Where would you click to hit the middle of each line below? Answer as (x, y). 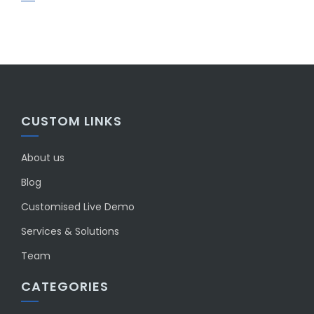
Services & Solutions (70, 231)
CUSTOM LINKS (71, 121)
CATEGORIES (65, 286)
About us (43, 158)
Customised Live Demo (78, 207)
